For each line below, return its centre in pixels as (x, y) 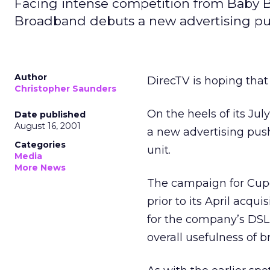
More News (40, 168)
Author (31, 77)
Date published (50, 115)
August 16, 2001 (48, 126)
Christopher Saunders (65, 89)
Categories (40, 145)
